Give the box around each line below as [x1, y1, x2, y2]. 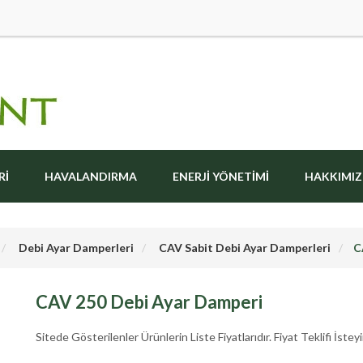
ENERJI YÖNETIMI [173, 169, 269, 183]
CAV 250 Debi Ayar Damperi [36, 291, 263, 313]
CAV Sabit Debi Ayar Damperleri [159, 241, 331, 254]
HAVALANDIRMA [45, 169, 137, 183]
